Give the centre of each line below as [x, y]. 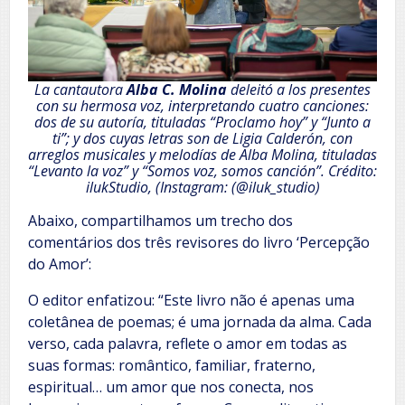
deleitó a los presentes [301, 90]
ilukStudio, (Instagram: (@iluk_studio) [202, 188]
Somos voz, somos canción [231, 171]
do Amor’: [60, 264]
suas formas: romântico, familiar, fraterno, [172, 366]
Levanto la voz [78, 171]
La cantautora [80, 90]
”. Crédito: [346, 171]
